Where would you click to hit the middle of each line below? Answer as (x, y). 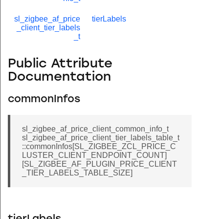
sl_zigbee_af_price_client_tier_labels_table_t (101, 138)
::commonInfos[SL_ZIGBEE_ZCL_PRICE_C (99, 147)
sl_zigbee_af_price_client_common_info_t (95, 129)
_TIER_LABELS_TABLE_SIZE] (77, 173)
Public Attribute (60, 64)
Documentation (59, 77)
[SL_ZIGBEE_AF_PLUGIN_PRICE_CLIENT (99, 164)
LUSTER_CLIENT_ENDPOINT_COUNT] (94, 155)
